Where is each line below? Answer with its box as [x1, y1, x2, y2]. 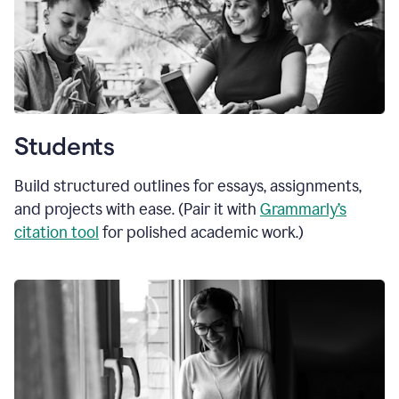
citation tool [14, 223, 99, 243]
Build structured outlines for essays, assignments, [14, 176, 362, 197]
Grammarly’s [260, 199, 346, 220]
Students [14, 133, 115, 160]
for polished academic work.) [99, 223, 304, 243]
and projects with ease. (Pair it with [14, 199, 260, 220]
